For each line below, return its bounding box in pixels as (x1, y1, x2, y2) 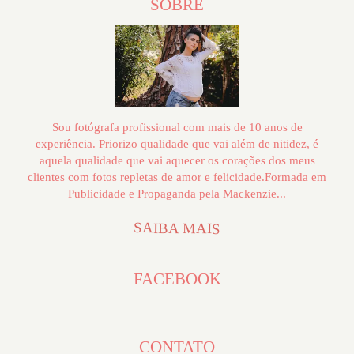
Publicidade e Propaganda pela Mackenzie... (68, 186, 286, 200)
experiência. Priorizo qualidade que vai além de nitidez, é (36, 137, 318, 150)
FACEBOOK (133, 269, 221, 288)
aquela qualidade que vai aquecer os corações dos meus (39, 153, 315, 167)
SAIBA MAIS (133, 219, 221, 237)
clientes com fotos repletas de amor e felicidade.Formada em (28, 170, 326, 183)
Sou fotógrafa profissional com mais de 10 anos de (51, 120, 303, 134)
